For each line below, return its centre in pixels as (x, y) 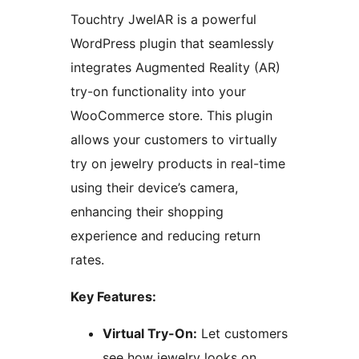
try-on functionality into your (158, 92)
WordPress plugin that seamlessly (172, 44)
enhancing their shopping (147, 212)
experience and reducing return (165, 236)
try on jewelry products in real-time (178, 164)
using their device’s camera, (154, 188)
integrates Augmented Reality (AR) (175, 68)
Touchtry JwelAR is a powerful (163, 20)
